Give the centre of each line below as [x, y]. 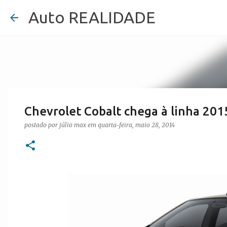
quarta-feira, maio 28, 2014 [136, 125]
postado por [42, 125]
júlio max [73, 125]
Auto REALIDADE [92, 17]
